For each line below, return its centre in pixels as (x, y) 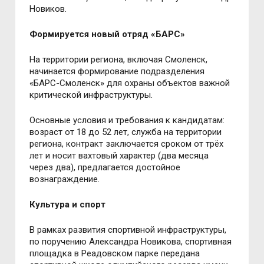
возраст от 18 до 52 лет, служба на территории (126, 132)
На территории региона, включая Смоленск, (119, 60)
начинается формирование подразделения (117, 72)
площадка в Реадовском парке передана (115, 254)
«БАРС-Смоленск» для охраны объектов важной (130, 83)
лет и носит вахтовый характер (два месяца (119, 156)
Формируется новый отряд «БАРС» (108, 34)
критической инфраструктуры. (91, 95)
